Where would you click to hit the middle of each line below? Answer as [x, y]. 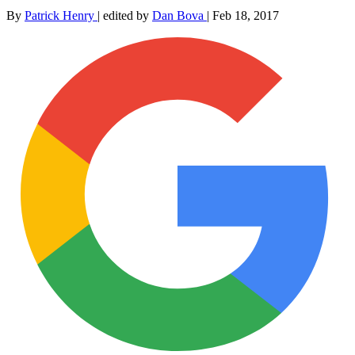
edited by [128, 15]
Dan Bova [179, 15]
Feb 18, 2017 [246, 15]
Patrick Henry [61, 15]
